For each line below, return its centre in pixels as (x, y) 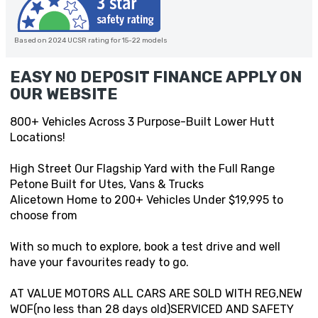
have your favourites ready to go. (99, 263)
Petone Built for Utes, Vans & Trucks (107, 185)
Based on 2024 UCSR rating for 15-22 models (91, 41)
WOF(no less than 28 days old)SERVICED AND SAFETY (152, 309)
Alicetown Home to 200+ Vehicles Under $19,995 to (147, 200)
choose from (44, 216)
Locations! (38, 138)
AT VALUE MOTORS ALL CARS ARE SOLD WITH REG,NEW (156, 294)
